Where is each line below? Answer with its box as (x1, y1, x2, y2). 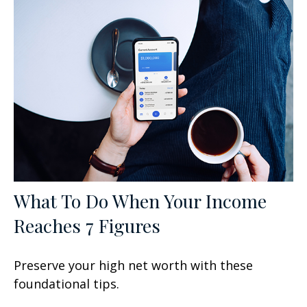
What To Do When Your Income (14, 188, 267, 213)
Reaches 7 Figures (14, 212, 160, 238)
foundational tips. (14, 275, 119, 292)
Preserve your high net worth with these (14, 256, 253, 273)
